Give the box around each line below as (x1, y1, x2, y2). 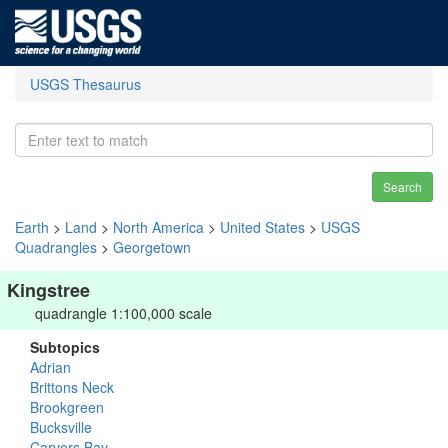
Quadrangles (15, 237, 97, 257)
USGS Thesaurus (30, 74, 141, 94)
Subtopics (30, 337, 100, 357)
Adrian (30, 357, 71, 377)
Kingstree (7, 277, 90, 303)
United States (220, 217, 305, 237)
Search (383, 178, 422, 195)
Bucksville (30, 417, 92, 437)
